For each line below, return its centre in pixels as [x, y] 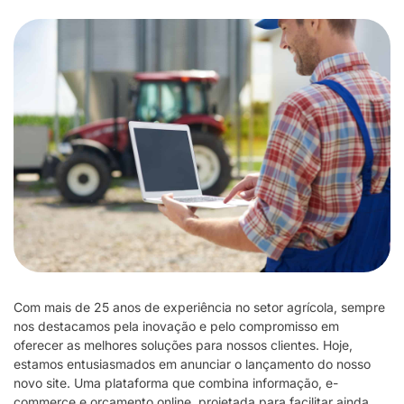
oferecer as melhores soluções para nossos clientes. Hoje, [183, 345]
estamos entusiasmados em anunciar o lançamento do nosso [192, 364]
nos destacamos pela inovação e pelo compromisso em [176, 326]
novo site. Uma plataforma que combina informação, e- [176, 383]
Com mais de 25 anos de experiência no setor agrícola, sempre [199, 308]
